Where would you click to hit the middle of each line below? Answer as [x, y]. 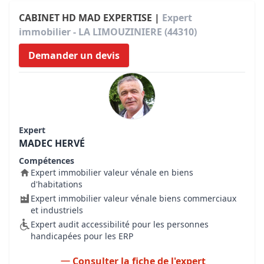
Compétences [47, 161]
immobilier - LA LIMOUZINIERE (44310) [108, 32]
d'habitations [57, 184]
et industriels [57, 210]
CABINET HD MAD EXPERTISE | [90, 18]
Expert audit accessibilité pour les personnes [120, 224]
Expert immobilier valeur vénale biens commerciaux [133, 198]
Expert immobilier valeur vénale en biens [112, 172]
